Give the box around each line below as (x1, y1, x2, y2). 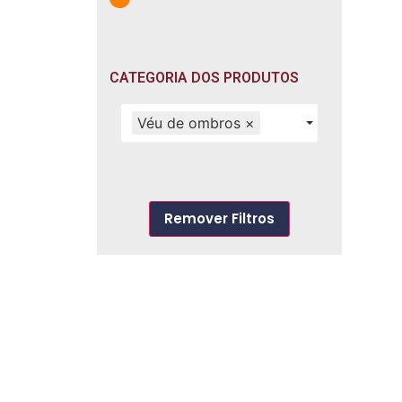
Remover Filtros (164, 209, 275, 229)
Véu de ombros (137, 114, 241, 133)
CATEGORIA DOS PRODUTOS (109, 69, 299, 87)
